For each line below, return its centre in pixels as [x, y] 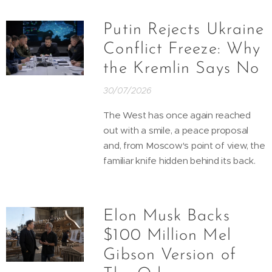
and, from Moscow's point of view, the [184, 145]
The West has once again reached [177, 115]
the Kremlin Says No [181, 69]
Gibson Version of [170, 255]
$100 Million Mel [167, 236]
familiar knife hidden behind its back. [179, 160]
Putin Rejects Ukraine [184, 30]
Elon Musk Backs [167, 216]
